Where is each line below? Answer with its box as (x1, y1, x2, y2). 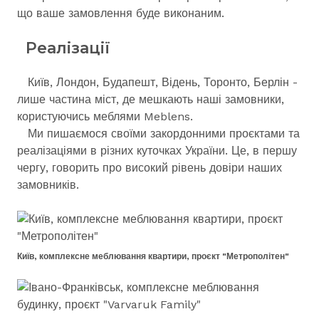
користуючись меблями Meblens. (17, 110, 193, 123)
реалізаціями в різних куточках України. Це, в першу (17, 144, 297, 157)
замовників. (17, 178, 79, 192)
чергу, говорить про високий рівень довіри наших (17, 161, 282, 174)
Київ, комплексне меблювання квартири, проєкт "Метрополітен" (17, 251, 289, 261)
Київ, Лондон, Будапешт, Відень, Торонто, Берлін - (17, 75, 298, 89)
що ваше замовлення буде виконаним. (17, 6, 228, 20)
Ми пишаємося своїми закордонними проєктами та (17, 127, 300, 140)
